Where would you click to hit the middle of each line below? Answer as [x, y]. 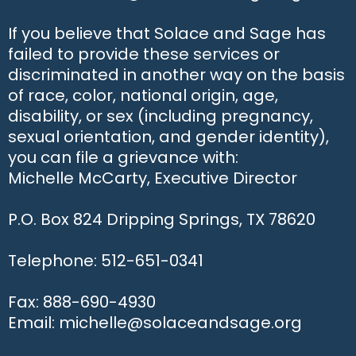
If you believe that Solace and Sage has [167, 33]
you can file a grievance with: [123, 157]
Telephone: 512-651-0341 [106, 261]
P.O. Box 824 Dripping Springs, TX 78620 [162, 219]
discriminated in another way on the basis [176, 75]
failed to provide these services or [144, 54]
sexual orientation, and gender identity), [168, 137]
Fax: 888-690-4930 [82, 302]
